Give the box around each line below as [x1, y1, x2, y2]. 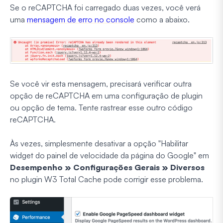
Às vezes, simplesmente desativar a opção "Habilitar [10, 138, 188, 148]
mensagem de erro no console [27, 14, 134, 25]
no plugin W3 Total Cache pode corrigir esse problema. [10, 174, 203, 184]
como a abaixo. [134, 14, 190, 25]
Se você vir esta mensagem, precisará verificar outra [10, 78, 192, 89]
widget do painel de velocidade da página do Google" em [10, 150, 209, 160]
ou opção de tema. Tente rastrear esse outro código [10, 102, 193, 112]
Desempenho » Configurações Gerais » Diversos [10, 162, 205, 172]
